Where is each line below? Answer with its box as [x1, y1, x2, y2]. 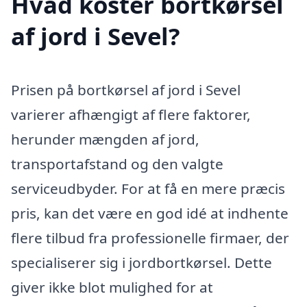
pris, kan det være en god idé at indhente [11, 204, 288, 223]
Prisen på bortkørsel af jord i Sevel [11, 80, 241, 99]
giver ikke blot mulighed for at [11, 278, 213, 297]
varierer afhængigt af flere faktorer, [11, 105, 251, 124]
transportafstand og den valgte [11, 154, 223, 173]
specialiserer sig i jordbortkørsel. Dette [11, 253, 272, 272]
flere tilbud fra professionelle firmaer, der [11, 228, 289, 247]
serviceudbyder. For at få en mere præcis [11, 179, 285, 198]
